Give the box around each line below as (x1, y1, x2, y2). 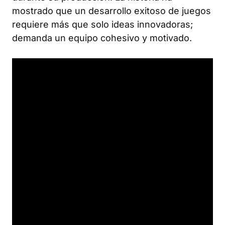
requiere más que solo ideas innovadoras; (12, 19, 193, 30)
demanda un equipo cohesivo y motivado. (12, 33, 192, 43)
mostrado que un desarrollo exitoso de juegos (12, 6, 211, 16)
